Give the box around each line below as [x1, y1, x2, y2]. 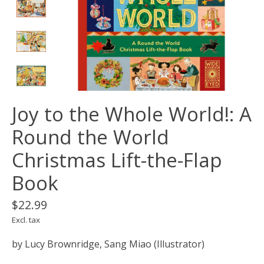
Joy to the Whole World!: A [12, 101, 252, 128]
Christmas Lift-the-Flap [12, 147, 222, 174]
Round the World [12, 124, 169, 151]
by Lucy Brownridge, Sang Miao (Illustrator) [12, 237, 204, 251]
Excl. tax [12, 214, 40, 226]
